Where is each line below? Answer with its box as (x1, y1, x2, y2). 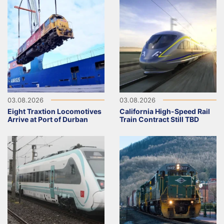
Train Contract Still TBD (119, 115, 199, 124)
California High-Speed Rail (119, 107, 210, 116)
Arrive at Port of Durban (7, 115, 88, 124)
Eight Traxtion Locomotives (7, 107, 101, 116)
